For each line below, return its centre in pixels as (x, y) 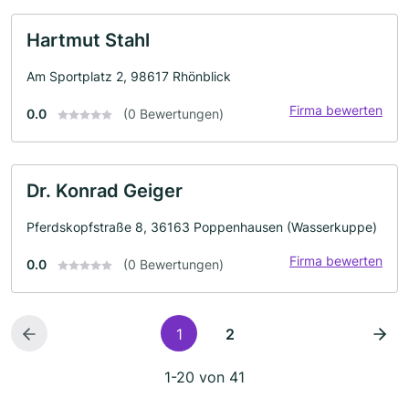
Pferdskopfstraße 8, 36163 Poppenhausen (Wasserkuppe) (202, 226)
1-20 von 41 (204, 377)
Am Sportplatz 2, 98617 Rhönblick (129, 76)
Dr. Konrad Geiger (105, 190)
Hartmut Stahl (88, 40)
